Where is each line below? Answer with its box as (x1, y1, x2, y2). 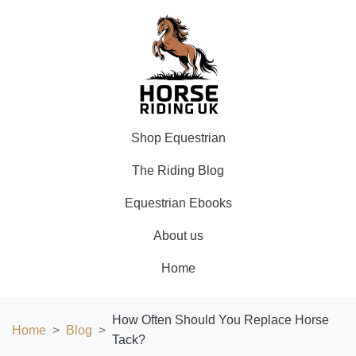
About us (153, 229, 203, 242)
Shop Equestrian (130, 131, 226, 145)
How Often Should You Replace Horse (112, 313, 329, 327)
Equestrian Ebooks (124, 196, 232, 210)
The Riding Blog (132, 164, 224, 177)
